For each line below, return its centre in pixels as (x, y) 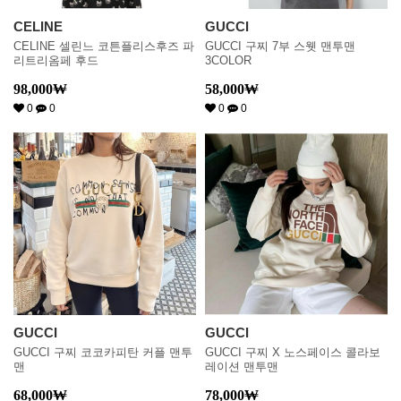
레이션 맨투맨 (242, 367)
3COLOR (228, 60)
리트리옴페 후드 (56, 60)
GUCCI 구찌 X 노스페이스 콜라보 (293, 352)
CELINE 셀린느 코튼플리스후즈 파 (104, 46)
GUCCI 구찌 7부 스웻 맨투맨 (280, 46)
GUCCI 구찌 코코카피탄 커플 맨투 (103, 352)
